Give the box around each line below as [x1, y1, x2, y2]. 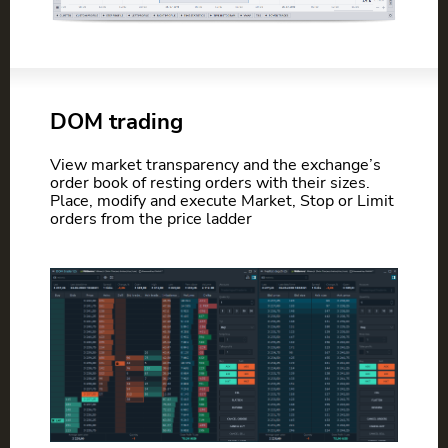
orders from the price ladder [50, 208, 252, 231]
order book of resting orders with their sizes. [50, 172, 370, 195]
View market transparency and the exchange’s [50, 154, 381, 177]
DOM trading [50, 106, 183, 138]
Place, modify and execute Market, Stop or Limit [50, 190, 394, 213]
